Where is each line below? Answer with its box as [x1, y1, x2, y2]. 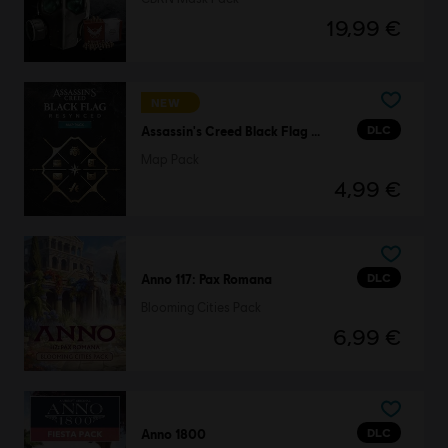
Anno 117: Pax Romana [140, 271, 272, 288]
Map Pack [140, 151, 199, 167]
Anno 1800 [140, 425, 206, 442]
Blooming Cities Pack [140, 300, 261, 316]
